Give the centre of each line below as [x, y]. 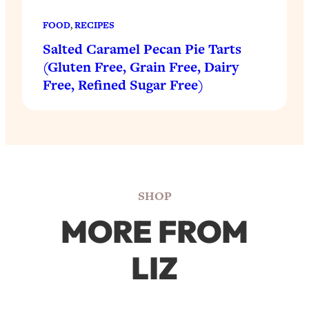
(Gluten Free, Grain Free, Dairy [141, 67]
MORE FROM [154, 231]
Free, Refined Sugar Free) [123, 84]
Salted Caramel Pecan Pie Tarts [142, 49]
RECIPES [94, 25]
